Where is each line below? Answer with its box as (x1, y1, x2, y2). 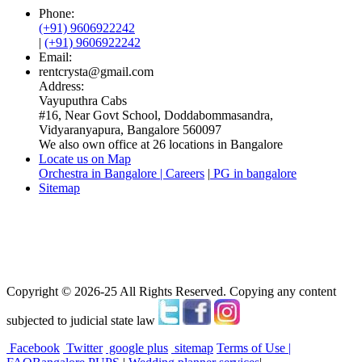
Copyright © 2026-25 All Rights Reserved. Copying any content (6, 284, 336, 298)
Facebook (6, 340, 60, 355)
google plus (106, 340, 168, 355)
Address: (39, 78, 84, 93)
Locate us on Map (39, 151, 131, 166)
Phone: (39, 6, 74, 20)
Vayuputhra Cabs (39, 93, 127, 107)
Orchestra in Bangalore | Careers (39, 166, 204, 180)
